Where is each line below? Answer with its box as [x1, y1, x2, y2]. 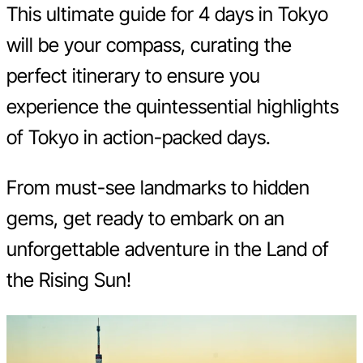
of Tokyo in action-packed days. [6, 126, 271, 150]
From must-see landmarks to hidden [6, 176, 310, 200]
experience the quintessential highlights [6, 95, 339, 119]
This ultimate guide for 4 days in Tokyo [6, 2, 328, 27]
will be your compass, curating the [6, 33, 292, 58]
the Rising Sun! [6, 268, 131, 293]
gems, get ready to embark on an [6, 207, 284, 231]
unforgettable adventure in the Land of [6, 237, 329, 262]
